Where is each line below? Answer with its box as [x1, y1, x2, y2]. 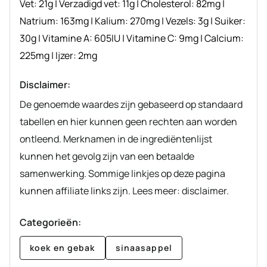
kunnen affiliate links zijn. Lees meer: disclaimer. [20, 184, 229, 197]
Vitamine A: [42, 31, 94, 45]
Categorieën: [20, 215, 81, 229]
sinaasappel [115, 241, 172, 253]
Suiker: [215, 14, 246, 27]
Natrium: [20, 14, 60, 27]
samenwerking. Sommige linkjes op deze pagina [20, 166, 225, 180]
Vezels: [166, 14, 198, 27]
